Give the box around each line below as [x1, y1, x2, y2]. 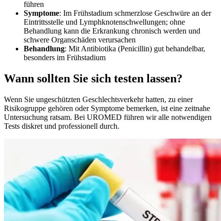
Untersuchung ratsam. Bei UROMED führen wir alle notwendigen [4, 112, 212, 121]
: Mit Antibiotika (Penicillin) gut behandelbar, [65, 44, 205, 53]
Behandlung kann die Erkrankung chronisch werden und [24, 26, 200, 35]
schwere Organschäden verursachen [24, 35, 136, 44]
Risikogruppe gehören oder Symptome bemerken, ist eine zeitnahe [4, 104, 210, 112]
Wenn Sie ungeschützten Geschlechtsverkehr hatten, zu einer [4, 95, 193, 104]
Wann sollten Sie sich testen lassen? [4, 72, 183, 85]
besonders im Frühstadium [24, 53, 106, 62]
